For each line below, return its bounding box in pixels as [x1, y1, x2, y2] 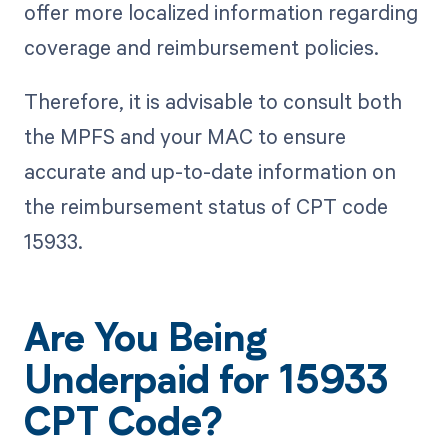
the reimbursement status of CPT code [23, 191, 388, 220]
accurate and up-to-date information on [23, 156, 396, 185]
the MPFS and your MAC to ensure [23, 121, 346, 150]
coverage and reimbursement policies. [23, 32, 379, 61]
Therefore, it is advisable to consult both [23, 86, 402, 115]
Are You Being [23, 323, 267, 362]
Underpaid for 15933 [23, 365, 389, 404]
